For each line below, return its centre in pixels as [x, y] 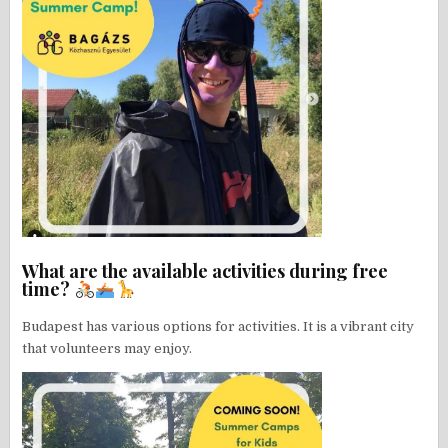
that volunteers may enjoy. [107, 348]
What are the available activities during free [205, 270]
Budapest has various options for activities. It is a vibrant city [218, 326]
